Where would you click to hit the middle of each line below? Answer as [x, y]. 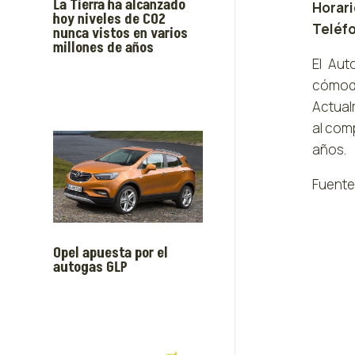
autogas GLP [91, 267]
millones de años [104, 48]
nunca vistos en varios [121, 34]
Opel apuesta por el [111, 253]
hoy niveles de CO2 [110, 20]
